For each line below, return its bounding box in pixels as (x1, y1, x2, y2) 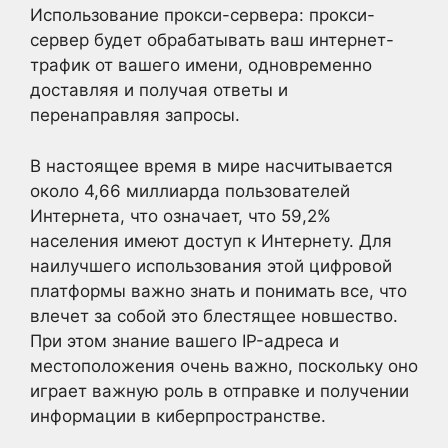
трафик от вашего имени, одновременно (30, 55, 372, 75)
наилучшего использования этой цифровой (30, 255, 392, 276)
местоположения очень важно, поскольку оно (30, 355, 418, 376)
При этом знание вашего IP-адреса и (30, 330, 339, 351)
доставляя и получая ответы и (30, 80, 288, 100)
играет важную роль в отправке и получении (30, 380, 409, 401)
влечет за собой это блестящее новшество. (30, 305, 398, 326)
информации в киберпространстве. (30, 405, 326, 426)
